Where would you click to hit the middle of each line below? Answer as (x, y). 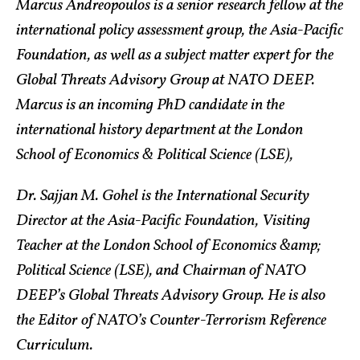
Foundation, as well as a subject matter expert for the (175, 56)
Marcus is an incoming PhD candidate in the (150, 106)
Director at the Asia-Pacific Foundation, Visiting (163, 221)
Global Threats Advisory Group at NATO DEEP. (166, 81)
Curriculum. (55, 346)
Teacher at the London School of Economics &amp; (168, 246)
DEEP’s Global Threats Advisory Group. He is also (171, 296)
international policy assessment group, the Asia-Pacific (180, 31)
